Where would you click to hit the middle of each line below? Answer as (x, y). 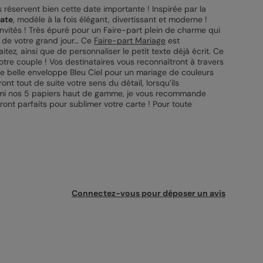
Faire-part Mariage (129, 41)
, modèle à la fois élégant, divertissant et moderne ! (110, 19)
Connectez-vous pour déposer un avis (148, 193)
